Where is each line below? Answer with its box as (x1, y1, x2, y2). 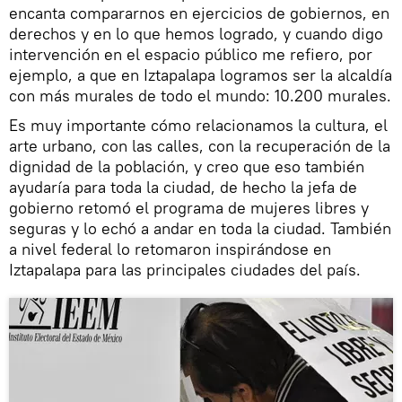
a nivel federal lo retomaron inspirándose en (9, 238, 331, 259)
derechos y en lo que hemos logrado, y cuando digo (9, 22, 383, 44)
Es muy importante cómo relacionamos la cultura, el (9, 114, 388, 135)
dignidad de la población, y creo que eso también (9, 155, 364, 177)
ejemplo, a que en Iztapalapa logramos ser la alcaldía (9, 64, 392, 85)
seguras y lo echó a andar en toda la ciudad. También (9, 217, 391, 239)
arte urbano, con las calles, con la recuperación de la (9, 135, 390, 156)
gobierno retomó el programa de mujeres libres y (9, 197, 369, 218)
